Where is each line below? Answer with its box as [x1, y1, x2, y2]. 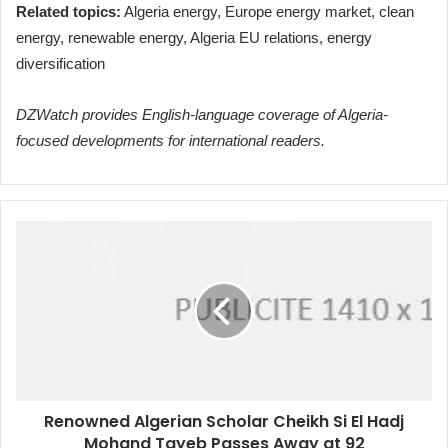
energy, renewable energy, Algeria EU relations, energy [16, 29, 372, 47]
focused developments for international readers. [16, 132, 325, 150]
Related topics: [16, 3, 121, 21]
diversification [16, 55, 105, 73]
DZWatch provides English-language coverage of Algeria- [16, 106, 388, 124]
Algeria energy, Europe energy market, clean [121, 3, 414, 21]
